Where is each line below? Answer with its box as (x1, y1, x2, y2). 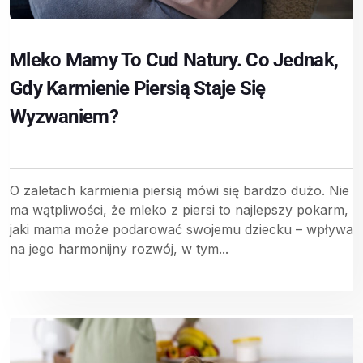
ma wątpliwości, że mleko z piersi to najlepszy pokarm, (10, 201, 348, 218)
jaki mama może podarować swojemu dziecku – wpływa (10, 220, 353, 237)
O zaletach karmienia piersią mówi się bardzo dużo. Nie (10, 181, 349, 199)
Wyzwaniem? (10, 105, 118, 128)
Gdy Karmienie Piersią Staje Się (10, 76, 266, 100)
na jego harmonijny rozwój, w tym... (10, 240, 228, 257)
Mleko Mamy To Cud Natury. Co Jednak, (10, 48, 339, 71)
